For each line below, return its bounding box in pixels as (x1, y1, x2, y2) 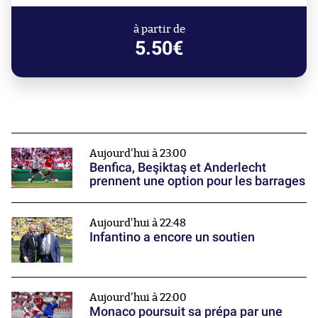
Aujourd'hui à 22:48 (89, 217, 186, 229)
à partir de (133, 23, 185, 35)
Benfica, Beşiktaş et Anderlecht (89, 159, 266, 175)
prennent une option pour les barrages (89, 172, 305, 188)
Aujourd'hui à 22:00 (89, 292, 187, 303)
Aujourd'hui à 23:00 (89, 148, 187, 159)
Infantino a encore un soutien (89, 229, 255, 244)
